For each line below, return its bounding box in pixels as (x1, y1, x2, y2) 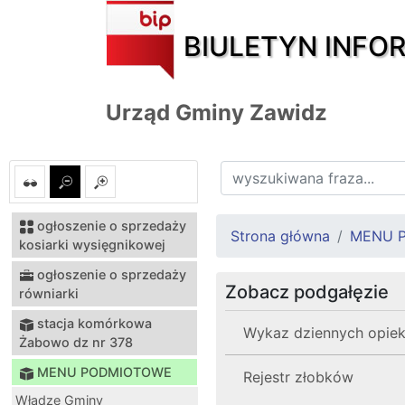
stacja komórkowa (37, 315, 152, 331)
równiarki (19, 285, 79, 301)
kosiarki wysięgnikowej (19, 236, 165, 252)
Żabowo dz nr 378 (19, 334, 133, 350)
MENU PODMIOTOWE (37, 363, 172, 380)
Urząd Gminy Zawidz (106, 99, 327, 126)
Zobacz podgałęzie (225, 280, 389, 303)
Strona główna (231, 226, 330, 245)
